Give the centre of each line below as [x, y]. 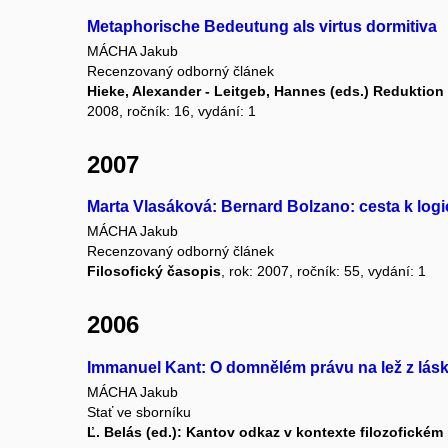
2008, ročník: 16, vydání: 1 [171, 110]
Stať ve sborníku [139, 411]
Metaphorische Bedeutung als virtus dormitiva [262, 26]
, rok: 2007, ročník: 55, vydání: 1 [323, 271]
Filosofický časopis [154, 271]
